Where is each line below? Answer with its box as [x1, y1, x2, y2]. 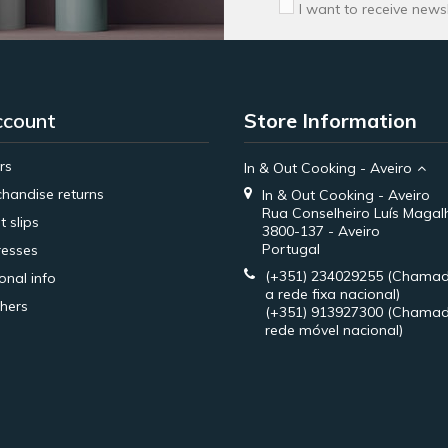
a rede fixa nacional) [265, 284, 400, 303]
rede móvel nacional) [265, 320, 403, 339]
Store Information [244, 107, 417, 133]
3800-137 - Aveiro [262, 221, 380, 240]
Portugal [262, 239, 320, 258]
